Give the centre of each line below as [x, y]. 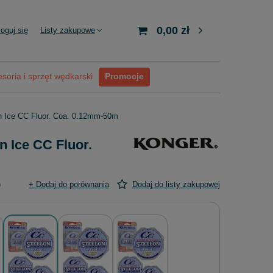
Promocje [124, 76]
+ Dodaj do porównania [69, 184]
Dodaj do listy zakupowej [176, 184]
